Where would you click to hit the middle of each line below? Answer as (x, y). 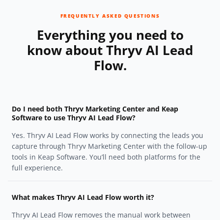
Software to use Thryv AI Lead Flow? (74, 118)
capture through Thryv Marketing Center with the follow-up (110, 146)
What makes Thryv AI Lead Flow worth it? (83, 197)
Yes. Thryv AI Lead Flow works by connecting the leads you (108, 136)
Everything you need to (110, 35)
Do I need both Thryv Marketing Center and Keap (95, 109)
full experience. (37, 168)
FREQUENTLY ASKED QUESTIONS (110, 16)
